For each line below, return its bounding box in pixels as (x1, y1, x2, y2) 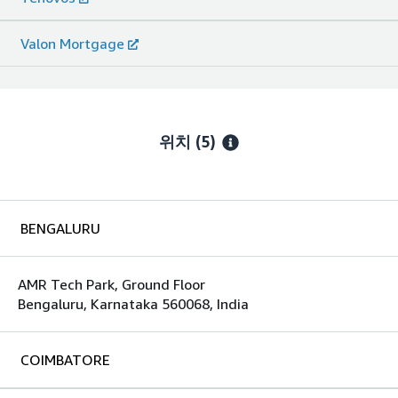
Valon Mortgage (20, 34, 124, 52)
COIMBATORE (20, 350, 110, 369)
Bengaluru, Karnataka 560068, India (18, 294, 249, 313)
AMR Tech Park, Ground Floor (18, 275, 205, 293)
